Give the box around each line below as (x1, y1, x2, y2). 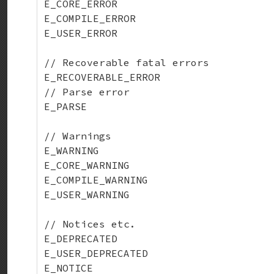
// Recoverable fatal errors (44, 56, 209, 68)
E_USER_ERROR (44, 27, 117, 39)
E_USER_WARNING (44, 188, 130, 201)
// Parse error (44, 86, 130, 98)
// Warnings (44, 130, 111, 142)
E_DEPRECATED (44, 232, 117, 245)
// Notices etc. (44, 218, 136, 230)
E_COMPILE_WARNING (44, 174, 148, 186)
